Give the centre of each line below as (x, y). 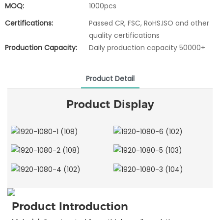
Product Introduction (70, 207)
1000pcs (103, 6)
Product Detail (110, 79)
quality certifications (124, 35)
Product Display (110, 104)
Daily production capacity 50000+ (147, 48)
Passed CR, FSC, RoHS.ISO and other (149, 23)
